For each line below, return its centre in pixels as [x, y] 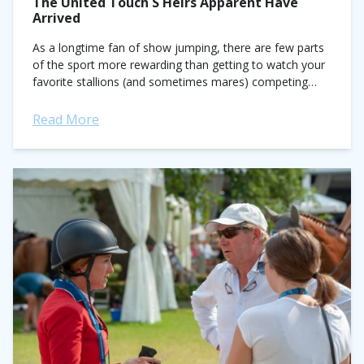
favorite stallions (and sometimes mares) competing [170, 82]
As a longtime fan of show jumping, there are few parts [178, 48]
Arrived [56, 18]
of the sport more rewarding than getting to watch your [179, 65]
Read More [66, 119]
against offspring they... [93, 99]
